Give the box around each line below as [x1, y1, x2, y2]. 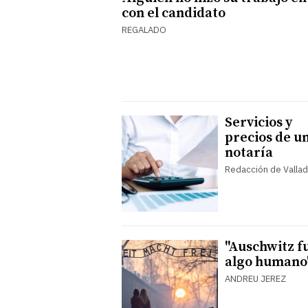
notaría [225, 144, 273, 162]
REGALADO [122, 23, 166, 36]
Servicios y [225, 113, 292, 131]
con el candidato [122, 4, 225, 22]
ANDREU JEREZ [225, 272, 286, 285]
